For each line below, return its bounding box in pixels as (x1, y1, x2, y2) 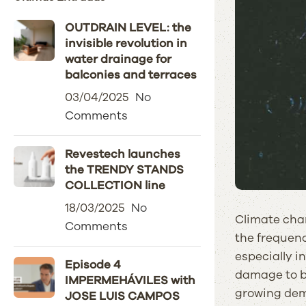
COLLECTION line (65, 178, 165, 193)
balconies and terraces (65, 67, 197, 83)
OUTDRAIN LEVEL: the (65, 20, 191, 36)
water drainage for (65, 51, 171, 67)
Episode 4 (65, 257, 121, 273)
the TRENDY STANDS (65, 162, 184, 178)
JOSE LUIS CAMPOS (65, 288, 180, 304)
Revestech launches (65, 146, 180, 162)
